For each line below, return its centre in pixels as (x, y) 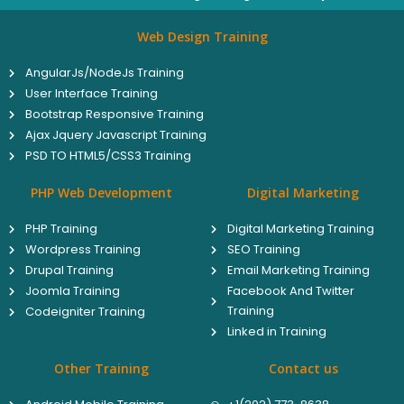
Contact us (303, 368)
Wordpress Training (83, 249)
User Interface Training (91, 93)
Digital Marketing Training (300, 229)
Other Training (101, 368)
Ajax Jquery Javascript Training (115, 135)
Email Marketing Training (298, 270)
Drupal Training (69, 270)
